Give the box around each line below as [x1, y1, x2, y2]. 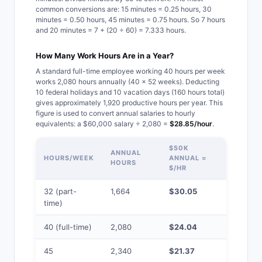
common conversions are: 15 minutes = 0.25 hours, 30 [36, 5, 212, 13]
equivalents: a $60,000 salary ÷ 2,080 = [36, 119, 170, 128]
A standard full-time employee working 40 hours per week [36, 67, 225, 75]
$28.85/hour [170, 119, 212, 128]
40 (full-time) [44, 222, 92, 232]
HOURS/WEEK [44, 154, 94, 162]
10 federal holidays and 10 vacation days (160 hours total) [36, 88, 225, 96]
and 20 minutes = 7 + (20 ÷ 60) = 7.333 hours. [36, 26, 186, 35]
